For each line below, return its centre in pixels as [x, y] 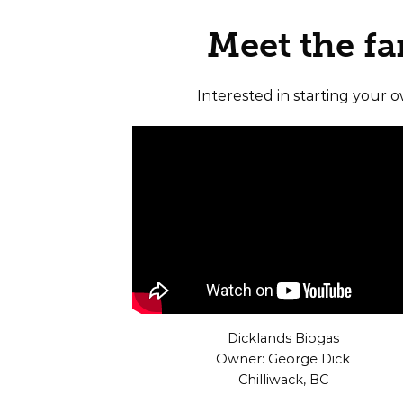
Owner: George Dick [283, 358]
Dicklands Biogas [283, 338]
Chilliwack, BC [283, 379]
